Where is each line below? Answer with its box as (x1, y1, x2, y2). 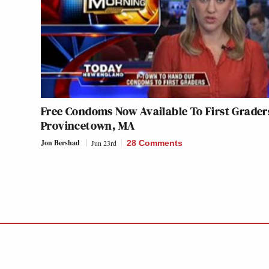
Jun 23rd (91, 138, 116, 148)
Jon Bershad (41, 138, 80, 148)
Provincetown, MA (41, 117, 135, 134)
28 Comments (127, 138, 183, 148)
